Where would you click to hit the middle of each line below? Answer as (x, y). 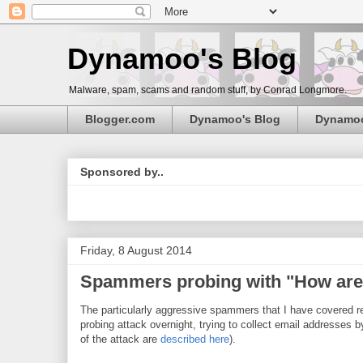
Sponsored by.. (122, 172)
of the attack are (120, 340)
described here (195, 340)
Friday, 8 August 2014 (136, 251)
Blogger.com (120, 120)
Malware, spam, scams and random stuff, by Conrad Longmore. (208, 90)
